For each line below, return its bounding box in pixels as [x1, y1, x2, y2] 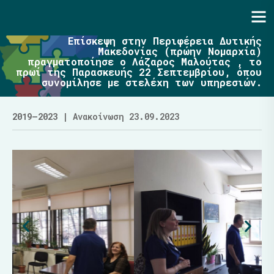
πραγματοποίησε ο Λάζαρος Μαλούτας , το [28, 55, 262, 68]
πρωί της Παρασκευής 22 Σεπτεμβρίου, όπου [16, 65, 262, 78]
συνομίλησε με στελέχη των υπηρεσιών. [42, 76, 262, 89]
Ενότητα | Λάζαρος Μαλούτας [7, 9, 215, 26]
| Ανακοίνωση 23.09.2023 [57, 111, 179, 122]
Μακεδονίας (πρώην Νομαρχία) [98, 45, 262, 57]
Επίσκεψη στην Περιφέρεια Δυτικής [68, 34, 262, 47]
